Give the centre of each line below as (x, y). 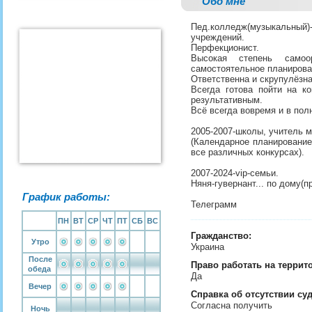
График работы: (66, 197)
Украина (209, 247)
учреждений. (218, 37)
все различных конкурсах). (248, 152)
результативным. (227, 100)
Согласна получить (233, 305)
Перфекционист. (225, 48)
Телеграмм (215, 204)
